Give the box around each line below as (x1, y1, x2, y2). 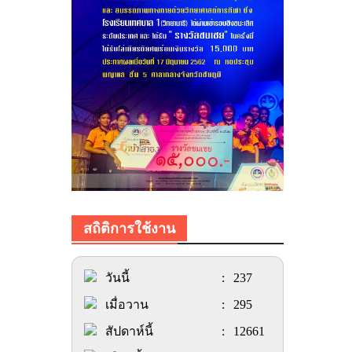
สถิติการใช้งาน (83, 218, 175, 237)
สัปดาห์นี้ (105, 324, 153, 338)
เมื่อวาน (105, 297, 148, 311)
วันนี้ (105, 270, 130, 284)
